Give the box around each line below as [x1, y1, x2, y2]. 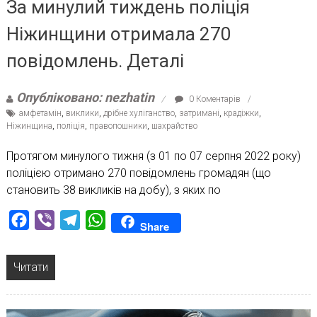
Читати [13, 260, 48, 274]
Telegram [79, 212, 127, 226]
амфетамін [18, 108, 62, 118]
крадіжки [223, 108, 259, 118]
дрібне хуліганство [103, 108, 175, 118]
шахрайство [151, 120, 197, 131]
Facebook [28, 212, 81, 226]
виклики [65, 108, 99, 118]
